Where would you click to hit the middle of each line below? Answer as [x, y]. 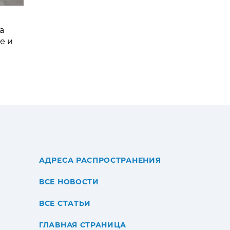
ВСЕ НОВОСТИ [69, 181]
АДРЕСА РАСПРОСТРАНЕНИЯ [100, 160]
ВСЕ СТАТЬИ [65, 203]
